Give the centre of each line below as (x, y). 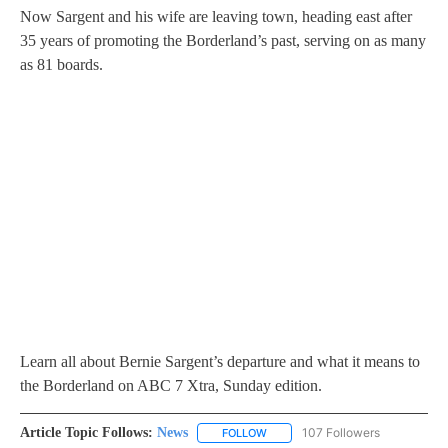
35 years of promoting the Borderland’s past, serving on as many (223, 40)
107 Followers (341, 432)
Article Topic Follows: (86, 432)
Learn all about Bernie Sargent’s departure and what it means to (220, 361)
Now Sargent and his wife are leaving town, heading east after (216, 16)
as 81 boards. (61, 64)
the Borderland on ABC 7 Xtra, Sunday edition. (171, 385)
